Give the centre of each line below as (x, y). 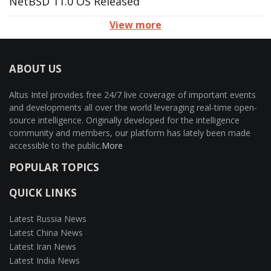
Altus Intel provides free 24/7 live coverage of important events (132, 95)
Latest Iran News (43, 247)
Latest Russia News (48, 219)
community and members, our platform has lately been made (130, 133)
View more (135, 25)
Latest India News (44, 260)
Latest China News (46, 233)
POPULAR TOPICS (54, 167)
